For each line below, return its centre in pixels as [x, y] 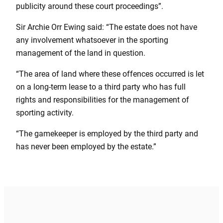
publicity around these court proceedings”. [90, 6]
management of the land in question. [81, 53]
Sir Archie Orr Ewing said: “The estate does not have [107, 27]
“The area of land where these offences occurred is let [110, 74]
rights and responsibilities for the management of [103, 100]
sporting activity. [45, 113]
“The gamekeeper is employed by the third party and [107, 134]
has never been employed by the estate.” [86, 147]
